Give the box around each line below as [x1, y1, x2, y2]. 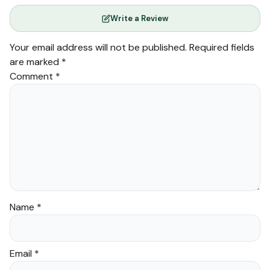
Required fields [189, 41, 254, 54]
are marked [10, 55, 61, 69]
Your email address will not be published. [10, 41, 187, 54]
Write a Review [110, 13, 168, 24]
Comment [10, 70, 55, 83]
